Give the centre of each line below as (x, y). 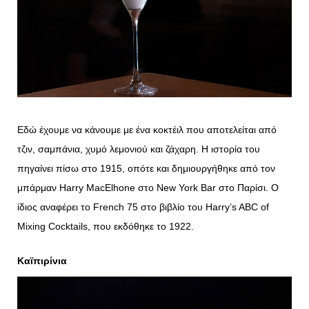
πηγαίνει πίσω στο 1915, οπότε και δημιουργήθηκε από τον (146, 168)
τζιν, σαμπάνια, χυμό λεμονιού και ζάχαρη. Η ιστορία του (139, 149)
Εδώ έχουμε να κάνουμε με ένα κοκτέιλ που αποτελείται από (147, 129)
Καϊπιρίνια (42, 260)
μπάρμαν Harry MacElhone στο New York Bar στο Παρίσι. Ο (148, 187)
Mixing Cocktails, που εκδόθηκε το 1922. (106, 226)
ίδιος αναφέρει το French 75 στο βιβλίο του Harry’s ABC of (143, 207)
